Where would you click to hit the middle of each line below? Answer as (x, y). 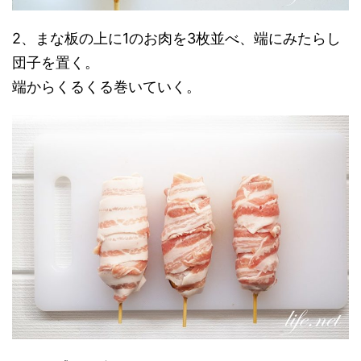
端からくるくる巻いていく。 (106, 87)
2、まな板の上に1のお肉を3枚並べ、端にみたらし (176, 39)
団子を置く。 (56, 63)
